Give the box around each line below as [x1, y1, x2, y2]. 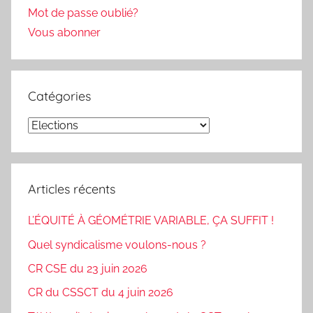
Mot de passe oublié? [28, 6, 138, 20]
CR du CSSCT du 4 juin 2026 [28, 286, 173, 300]
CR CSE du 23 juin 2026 [28, 261, 147, 275]
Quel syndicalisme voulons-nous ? [28, 238, 206, 252]
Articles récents [28, 181, 115, 198]
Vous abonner [28, 26, 101, 40]
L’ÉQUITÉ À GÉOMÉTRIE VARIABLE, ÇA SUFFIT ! [28, 214, 274, 228]
